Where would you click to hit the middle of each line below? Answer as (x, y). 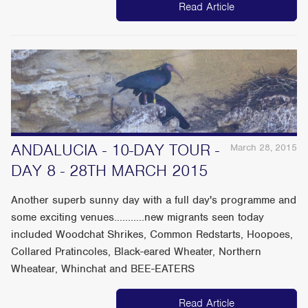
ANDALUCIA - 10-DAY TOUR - (115, 150)
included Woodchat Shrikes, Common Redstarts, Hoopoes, (152, 235)
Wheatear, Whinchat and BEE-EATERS (103, 269)
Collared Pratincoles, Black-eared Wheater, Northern (136, 252)
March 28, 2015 (263, 148)
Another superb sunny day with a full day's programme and (154, 200)
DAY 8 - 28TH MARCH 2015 (110, 171)
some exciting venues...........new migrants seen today (138, 218)
